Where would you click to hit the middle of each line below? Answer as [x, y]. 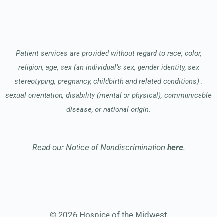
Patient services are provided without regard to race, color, [108, 54]
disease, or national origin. [108, 110]
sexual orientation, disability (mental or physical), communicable [108, 96]
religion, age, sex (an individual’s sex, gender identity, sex [108, 68]
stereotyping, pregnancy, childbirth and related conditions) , [108, 82]
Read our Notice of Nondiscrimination [100, 147]
